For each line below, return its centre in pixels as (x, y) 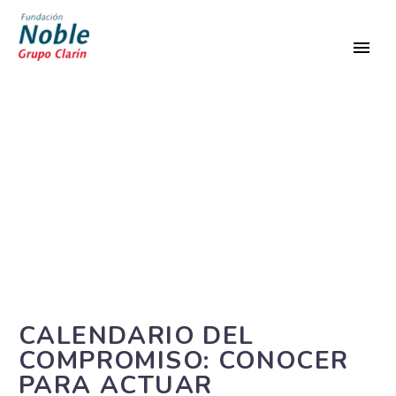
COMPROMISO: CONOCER (184, 361)
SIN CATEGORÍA (198, 168)
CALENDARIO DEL (137, 336)
